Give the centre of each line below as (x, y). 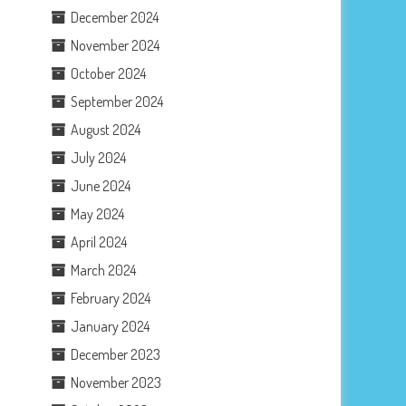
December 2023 (116, 354)
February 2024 (111, 298)
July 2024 (99, 157)
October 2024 (109, 73)
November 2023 (116, 382)
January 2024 (111, 326)
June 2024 (101, 185)
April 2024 (99, 242)
